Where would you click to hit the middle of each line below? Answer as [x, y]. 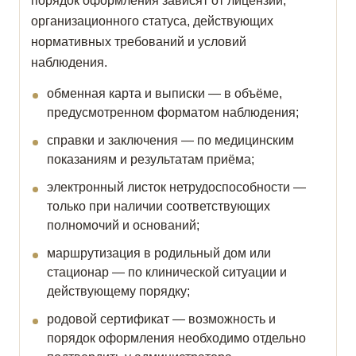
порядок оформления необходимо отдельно [176, 339]
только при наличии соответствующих [159, 207]
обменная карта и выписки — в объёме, [164, 94]
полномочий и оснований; [123, 226]
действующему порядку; [118, 292]
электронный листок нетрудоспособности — [176, 188]
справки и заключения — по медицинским [170, 141]
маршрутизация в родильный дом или [159, 253]
